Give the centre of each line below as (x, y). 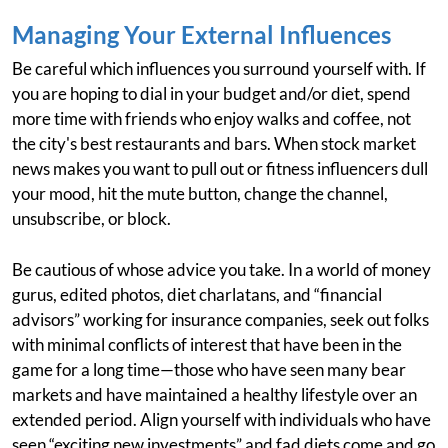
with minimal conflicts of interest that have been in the (207, 345)
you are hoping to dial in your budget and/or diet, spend (211, 94)
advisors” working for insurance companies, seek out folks (220, 320)
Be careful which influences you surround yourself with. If (219, 69)
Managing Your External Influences (201, 35)
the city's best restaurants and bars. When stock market (214, 144)
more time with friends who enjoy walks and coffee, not (211, 119)
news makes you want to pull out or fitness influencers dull (220, 169)
